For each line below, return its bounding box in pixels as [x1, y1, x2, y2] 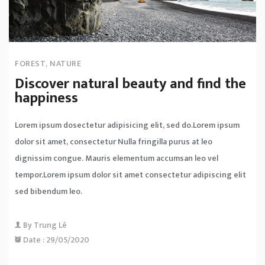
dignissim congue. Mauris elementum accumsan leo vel [15, 151, 218, 166]
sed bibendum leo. [15, 185, 82, 199]
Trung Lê [34, 218, 67, 232]
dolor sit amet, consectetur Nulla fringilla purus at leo [15, 135, 212, 149]
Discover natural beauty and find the [15, 72, 246, 96]
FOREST [15, 57, 46, 71]
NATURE [50, 57, 81, 71]
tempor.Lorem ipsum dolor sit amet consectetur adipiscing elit [15, 168, 246, 182]
